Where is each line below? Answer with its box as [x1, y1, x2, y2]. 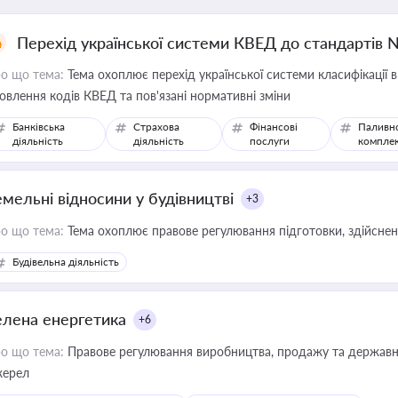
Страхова [133, 120, 180, 133]
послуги [249, 134, 290, 147]
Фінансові [249, 120, 298, 133]
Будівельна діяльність [12, 255, 119, 268]
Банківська [12, 120, 65, 133]
